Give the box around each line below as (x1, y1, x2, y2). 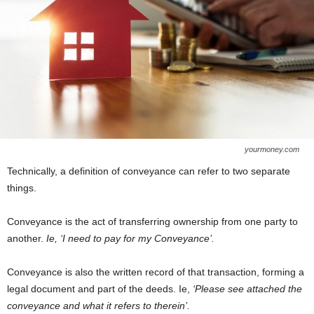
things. (7, 182, 36, 193)
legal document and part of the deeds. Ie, (7, 282, 193, 294)
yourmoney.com (245, 144, 299, 153)
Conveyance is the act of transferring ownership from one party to (7, 215, 298, 227)
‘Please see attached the (193, 282, 302, 294)
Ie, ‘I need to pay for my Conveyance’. (46, 232, 214, 244)
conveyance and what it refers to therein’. (7, 299, 190, 311)
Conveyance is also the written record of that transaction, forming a (7, 266, 304, 278)
